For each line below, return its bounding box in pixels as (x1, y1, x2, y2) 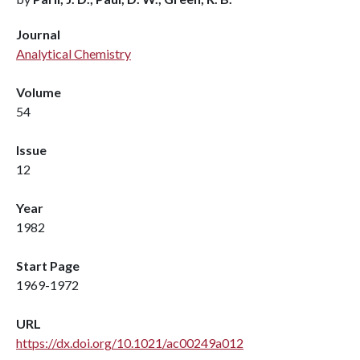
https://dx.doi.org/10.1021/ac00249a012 (16, 335, 243, 350)
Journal (16, 27, 60, 42)
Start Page (16, 258, 80, 273)
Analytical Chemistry (16, 46, 131, 61)
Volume (16, 84, 61, 100)
